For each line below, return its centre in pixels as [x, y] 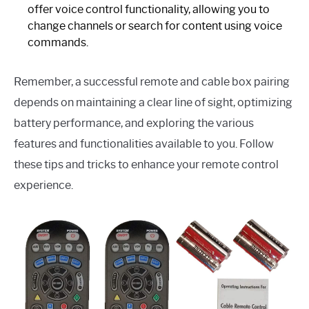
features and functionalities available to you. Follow [144, 143]
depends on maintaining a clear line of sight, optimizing [153, 102]
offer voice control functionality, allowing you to [149, 9]
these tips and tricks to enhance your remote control [146, 164]
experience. [43, 185]
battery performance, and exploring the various [134, 123]
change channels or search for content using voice [155, 26]
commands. [58, 42]
